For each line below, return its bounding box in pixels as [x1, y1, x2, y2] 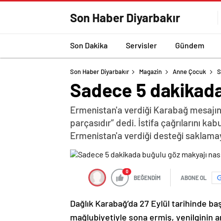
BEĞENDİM [134, 174, 161, 181]
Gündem [175, 40, 204, 50]
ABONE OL [181, 174, 207, 181]
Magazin [139, 68, 162, 75]
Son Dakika [70, 40, 108, 50]
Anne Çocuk [173, 68, 206, 75]
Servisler [126, 40, 157, 50]
